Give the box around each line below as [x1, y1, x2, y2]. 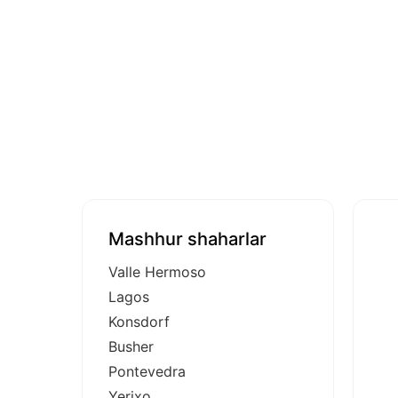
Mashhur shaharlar [108, 227, 267, 250]
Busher [108, 337, 154, 355]
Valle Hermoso [108, 262, 206, 281]
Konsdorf [108, 312, 170, 330]
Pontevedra [108, 362, 186, 380]
